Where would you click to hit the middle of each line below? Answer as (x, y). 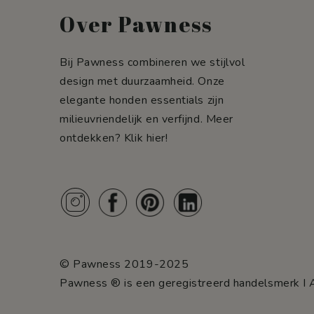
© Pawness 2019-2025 (124, 264)
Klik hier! (146, 138)
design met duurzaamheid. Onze (142, 81)
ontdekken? (92, 138)
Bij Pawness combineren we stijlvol (152, 62)
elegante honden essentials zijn (142, 100)
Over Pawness (136, 24)
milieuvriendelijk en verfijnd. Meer (146, 119)
